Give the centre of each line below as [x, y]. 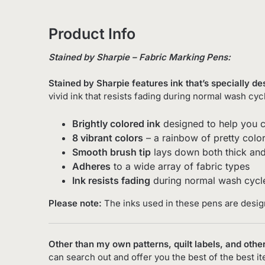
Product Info [92, 33]
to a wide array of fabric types [180, 166]
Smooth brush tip [112, 152]
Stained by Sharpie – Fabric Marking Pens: [140, 57]
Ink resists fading [111, 180]
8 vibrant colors [108, 138]
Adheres [91, 166]
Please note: [75, 203]
